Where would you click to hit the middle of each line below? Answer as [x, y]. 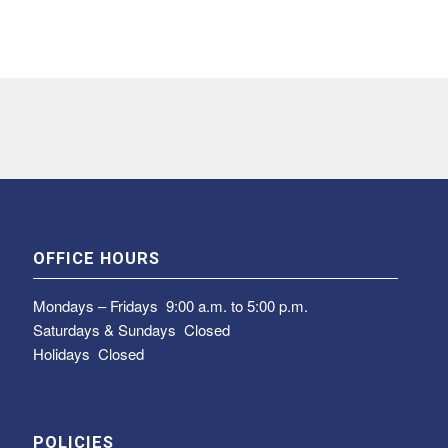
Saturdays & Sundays [109, 329]
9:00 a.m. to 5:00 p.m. [239, 305]
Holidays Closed [89, 353]
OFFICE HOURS [97, 258]
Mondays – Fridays [100, 305]
